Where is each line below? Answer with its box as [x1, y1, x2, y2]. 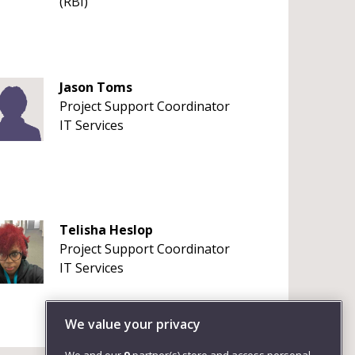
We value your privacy [65, 315, 200, 334]
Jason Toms [59, 78, 132, 96]
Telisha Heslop [59, 221, 153, 239]
